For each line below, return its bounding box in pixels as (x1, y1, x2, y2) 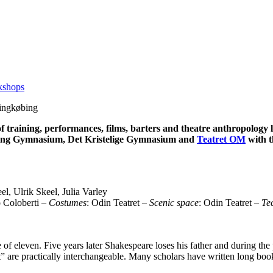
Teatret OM (197, 133, 246, 144)
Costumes (49, 197, 87, 208)
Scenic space (149, 197, 199, 208)
